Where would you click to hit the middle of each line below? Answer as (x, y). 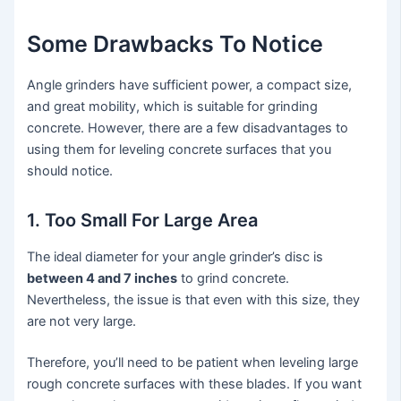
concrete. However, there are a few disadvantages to (188, 128)
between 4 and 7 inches (102, 278)
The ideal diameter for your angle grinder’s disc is (175, 256)
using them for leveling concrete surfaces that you (179, 149)
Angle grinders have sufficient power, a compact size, (190, 85)
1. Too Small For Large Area (143, 220)
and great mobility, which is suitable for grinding (173, 106)
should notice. (70, 171)
